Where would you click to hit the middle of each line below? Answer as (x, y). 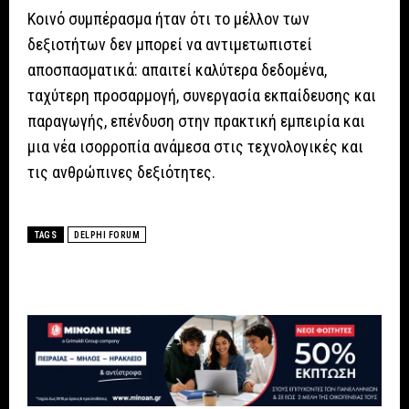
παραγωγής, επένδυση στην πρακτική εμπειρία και (196, 121)
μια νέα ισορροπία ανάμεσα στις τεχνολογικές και (195, 147)
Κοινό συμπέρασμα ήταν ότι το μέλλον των (168, 19)
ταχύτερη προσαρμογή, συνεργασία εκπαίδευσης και (202, 96)
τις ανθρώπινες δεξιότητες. (121, 173)
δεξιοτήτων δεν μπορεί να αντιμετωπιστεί (170, 45)
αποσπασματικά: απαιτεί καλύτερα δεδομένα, (177, 70)
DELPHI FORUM (107, 236)
